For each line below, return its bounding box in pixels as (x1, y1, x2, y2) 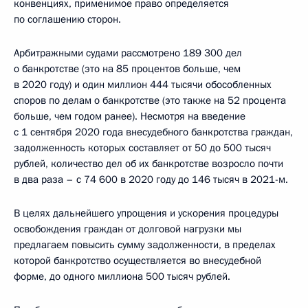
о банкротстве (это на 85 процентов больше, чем (14, 62, 241, 76)
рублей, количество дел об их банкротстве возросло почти (14, 157, 283, 171)
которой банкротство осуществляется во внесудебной (14, 254, 261, 268)
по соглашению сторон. (14, 12, 121, 27)
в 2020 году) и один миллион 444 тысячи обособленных (14, 78, 272, 92)
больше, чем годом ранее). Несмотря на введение (14, 109, 245, 124)
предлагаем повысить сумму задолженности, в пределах (14, 238, 276, 252)
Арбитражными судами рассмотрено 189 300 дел (14, 46, 242, 60)
